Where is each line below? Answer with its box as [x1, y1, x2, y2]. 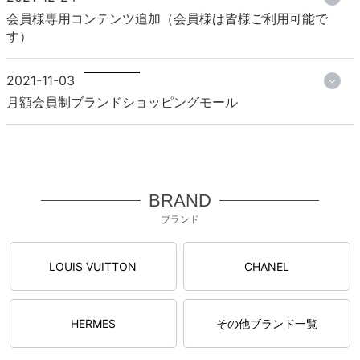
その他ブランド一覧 [215, 316, 317, 330]
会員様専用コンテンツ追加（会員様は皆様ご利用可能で [6, 10, 328, 27]
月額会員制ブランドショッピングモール [6, 93, 238, 110]
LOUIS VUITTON [49, 259, 137, 273]
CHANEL [243, 259, 289, 273]
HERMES [70, 316, 116, 330]
